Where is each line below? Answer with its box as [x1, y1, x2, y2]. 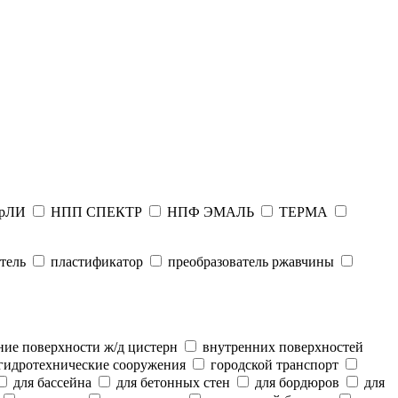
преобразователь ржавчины [164, 254, 334, 269]
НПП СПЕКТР [47, 204, 142, 219]
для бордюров [251, 375, 339, 390]
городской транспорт [207, 357, 338, 372]
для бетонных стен [113, 375, 230, 390]
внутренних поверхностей [199, 339, 363, 354]
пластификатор [47, 254, 143, 269]
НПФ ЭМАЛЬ [163, 204, 254, 219]
